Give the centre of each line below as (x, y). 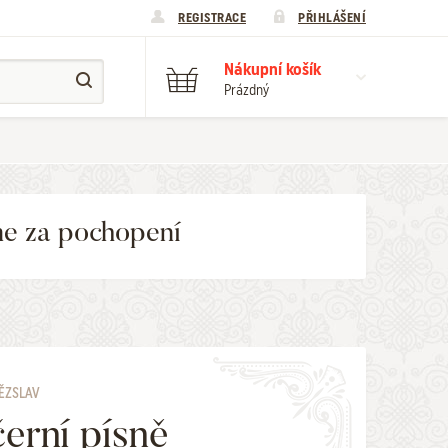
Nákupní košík (272, 69)
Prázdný (246, 90)
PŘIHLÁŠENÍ (332, 17)
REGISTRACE (212, 17)
